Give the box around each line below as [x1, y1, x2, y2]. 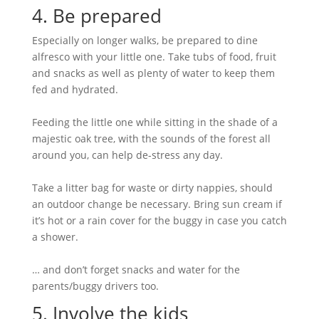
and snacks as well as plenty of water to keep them [31, 66, 275, 80]
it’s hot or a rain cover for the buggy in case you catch [31, 214, 287, 227]
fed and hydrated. [31, 83, 118, 96]
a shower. [31, 230, 78, 244]
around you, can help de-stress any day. [31, 148, 223, 162]
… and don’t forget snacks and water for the [31, 263, 240, 276]
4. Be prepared [31, 3, 162, 28]
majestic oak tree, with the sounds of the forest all [31, 132, 271, 145]
